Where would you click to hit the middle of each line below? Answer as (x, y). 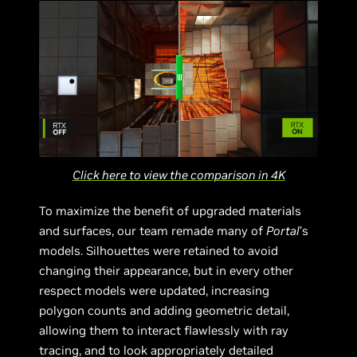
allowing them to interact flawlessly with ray (164, 331)
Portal (283, 231)
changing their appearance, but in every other (167, 271)
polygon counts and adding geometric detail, (165, 311)
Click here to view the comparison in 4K (178, 175)
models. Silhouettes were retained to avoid (159, 251)
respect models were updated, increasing (155, 291)
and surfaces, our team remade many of (153, 231)
